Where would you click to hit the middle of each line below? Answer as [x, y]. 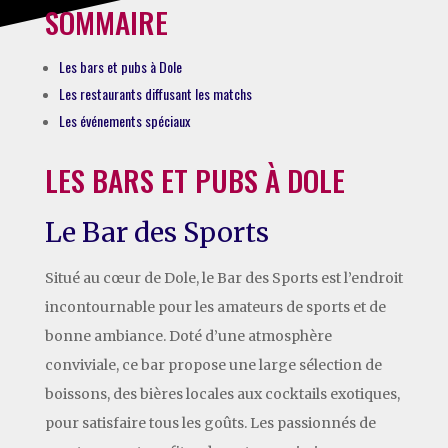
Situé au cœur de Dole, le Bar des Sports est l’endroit [223, 277]
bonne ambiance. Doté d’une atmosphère [188, 335]
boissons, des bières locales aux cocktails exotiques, [222, 393]
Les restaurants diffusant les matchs [155, 93]
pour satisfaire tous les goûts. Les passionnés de [210, 422]
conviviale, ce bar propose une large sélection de [213, 364]
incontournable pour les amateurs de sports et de [215, 306]
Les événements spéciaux [124, 120]
